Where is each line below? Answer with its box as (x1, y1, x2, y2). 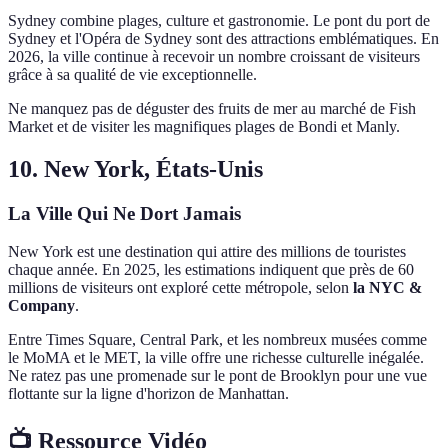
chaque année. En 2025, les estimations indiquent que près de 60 (8, 261, 414, 279)
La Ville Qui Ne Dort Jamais (8, 202, 241, 224)
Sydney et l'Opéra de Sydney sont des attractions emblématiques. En (8, 29, 439, 47)
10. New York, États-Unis (8, 155, 263, 182)
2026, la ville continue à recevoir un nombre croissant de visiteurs (8, 47, 420, 65)
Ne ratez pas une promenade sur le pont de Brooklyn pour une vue (8, 367, 427, 385)
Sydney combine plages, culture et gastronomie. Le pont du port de (8, 11, 430, 29)
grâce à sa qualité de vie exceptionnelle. (8, 65, 257, 83)
